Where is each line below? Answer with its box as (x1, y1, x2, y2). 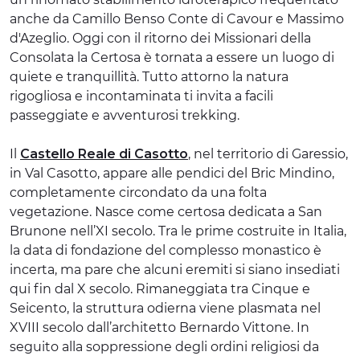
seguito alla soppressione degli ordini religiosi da (10, 338, 319, 354)
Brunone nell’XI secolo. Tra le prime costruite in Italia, (10, 223, 346, 239)
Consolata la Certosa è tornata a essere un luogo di (10, 49, 334, 65)
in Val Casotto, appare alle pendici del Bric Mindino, (10, 165, 334, 181)
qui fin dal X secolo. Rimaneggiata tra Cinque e (10, 280, 310, 297)
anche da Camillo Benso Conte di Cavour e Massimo (10, 10, 344, 27)
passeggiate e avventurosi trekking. (10, 107, 239, 123)
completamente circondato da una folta (10, 184, 267, 200)
